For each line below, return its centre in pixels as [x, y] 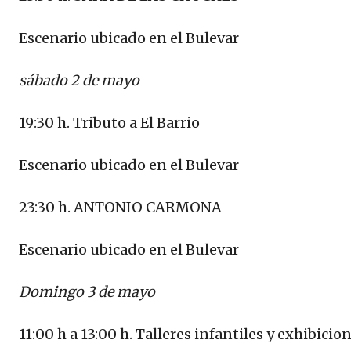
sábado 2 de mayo [79, 81]
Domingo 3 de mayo [87, 292]
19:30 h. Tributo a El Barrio [109, 123]
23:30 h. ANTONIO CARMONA [120, 208]
